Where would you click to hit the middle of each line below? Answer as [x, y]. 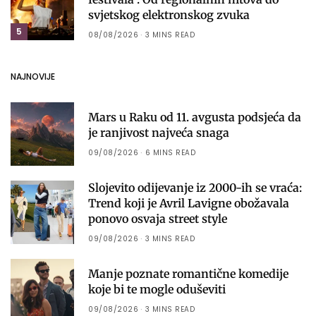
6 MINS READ [170, 152]
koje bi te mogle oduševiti [157, 289]
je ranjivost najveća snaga [159, 132]
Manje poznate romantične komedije [188, 273]
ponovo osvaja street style [158, 218]
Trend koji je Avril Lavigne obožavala [189, 203]
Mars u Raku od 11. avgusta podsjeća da [195, 117]
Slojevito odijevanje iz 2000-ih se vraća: [195, 187]
